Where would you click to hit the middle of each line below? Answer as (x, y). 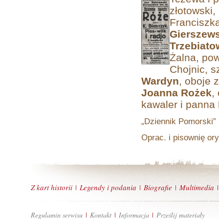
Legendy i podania (108, 187)
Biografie (158, 187)
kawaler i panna (180, 104)
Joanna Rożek (176, 93)
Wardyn (160, 81)
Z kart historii (52, 187)
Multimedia (197, 187)
